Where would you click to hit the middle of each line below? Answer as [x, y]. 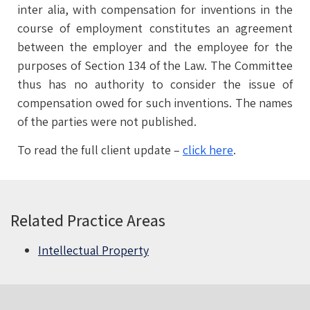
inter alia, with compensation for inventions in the [155, 9]
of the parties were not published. [107, 121]
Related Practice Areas [88, 220]
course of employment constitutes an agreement [155, 28]
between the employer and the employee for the [155, 47]
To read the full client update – [100, 150]
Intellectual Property [93, 250]
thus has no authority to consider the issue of [155, 84]
